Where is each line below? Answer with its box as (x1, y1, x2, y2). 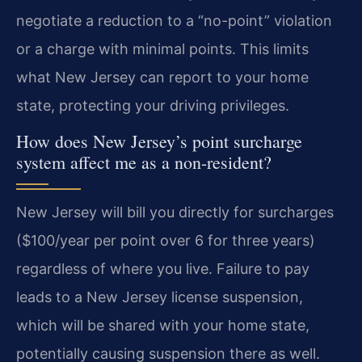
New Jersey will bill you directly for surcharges (16, 204, 334, 221)
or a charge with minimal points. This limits (16, 40, 309, 57)
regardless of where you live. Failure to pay (16, 260, 309, 278)
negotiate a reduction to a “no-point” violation (16, 11, 332, 29)
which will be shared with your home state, (16, 317, 309, 335)
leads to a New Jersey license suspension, (16, 288, 303, 306)
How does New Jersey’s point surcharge (16, 129, 302, 154)
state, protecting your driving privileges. (16, 96, 289, 114)
